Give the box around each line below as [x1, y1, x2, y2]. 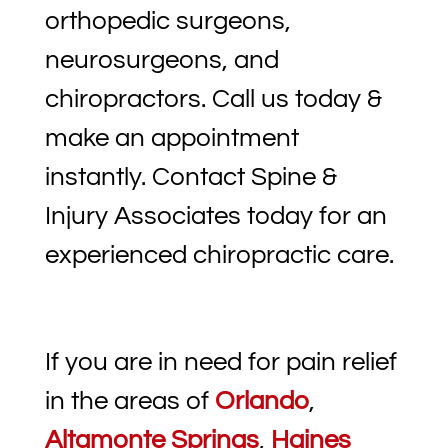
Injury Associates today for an [44, 203, 387, 230]
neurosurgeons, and [44, 47, 279, 74]
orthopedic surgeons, [44, 8, 291, 35]
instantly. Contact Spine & [44, 164, 337, 191]
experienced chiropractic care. [44, 242, 394, 269]
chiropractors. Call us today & [44, 86, 382, 113]
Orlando [214, 388, 309, 415]
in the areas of [44, 388, 215, 415]
